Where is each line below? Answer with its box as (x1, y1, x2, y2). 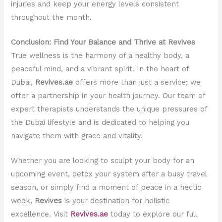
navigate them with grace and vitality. (11, 131, 143, 141)
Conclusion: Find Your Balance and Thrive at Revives (11, 38, 196, 47)
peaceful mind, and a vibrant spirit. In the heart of (11, 64, 189, 74)
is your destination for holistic (62, 196, 170, 206)
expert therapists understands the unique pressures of (11, 105, 208, 114)
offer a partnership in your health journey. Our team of (11, 91, 206, 101)
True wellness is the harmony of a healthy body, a (11, 51, 190, 60)
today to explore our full (108, 210, 197, 219)
